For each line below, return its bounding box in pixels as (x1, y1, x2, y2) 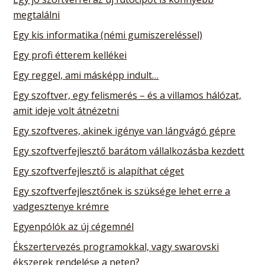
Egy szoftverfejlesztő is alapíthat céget (13, 164, 185, 177)
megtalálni (13, 8, 60, 21)
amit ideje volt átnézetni (13, 104, 119, 117)
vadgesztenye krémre (13, 199, 109, 213)
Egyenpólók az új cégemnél (13, 219, 134, 233)
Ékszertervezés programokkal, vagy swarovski (13, 240, 219, 253)
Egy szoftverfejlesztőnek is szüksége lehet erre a (13, 184, 231, 198)
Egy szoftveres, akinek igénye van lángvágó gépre (13, 124, 236, 137)
